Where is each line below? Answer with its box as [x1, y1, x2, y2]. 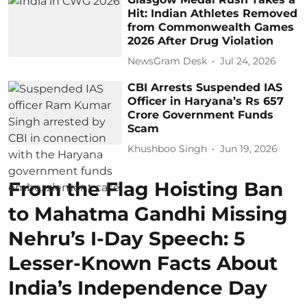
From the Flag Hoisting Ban [8, 177, 283, 201]
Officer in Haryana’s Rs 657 [127, 94, 284, 108]
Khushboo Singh [127, 143, 208, 155]
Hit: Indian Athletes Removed [127, 6, 298, 20]
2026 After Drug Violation [127, 34, 274, 47]
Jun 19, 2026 [220, 143, 278, 155]
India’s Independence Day [8, 275, 267, 299]
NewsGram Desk [127, 55, 208, 67]
